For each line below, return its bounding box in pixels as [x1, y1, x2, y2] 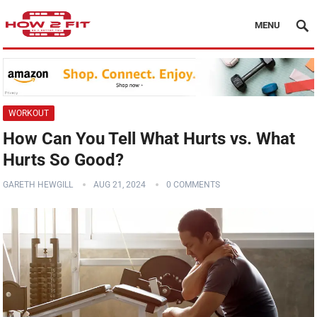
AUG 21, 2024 [93, 180, 146, 190]
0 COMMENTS [166, 180, 221, 190]
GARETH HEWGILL [3, 180, 74, 190]
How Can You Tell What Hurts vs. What [3, 129, 296, 149]
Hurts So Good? [3, 150, 125, 171]
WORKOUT [8, 108, 50, 119]
